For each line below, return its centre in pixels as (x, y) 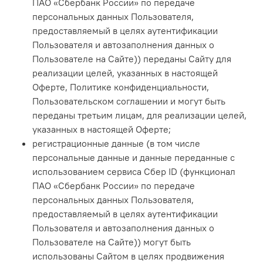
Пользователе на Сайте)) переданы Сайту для (132, 58)
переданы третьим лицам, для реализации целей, (139, 115)
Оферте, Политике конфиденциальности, (121, 87)
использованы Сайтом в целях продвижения (128, 256)
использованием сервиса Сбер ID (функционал (134, 171)
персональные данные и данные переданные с (134, 157)
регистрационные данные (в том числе (116, 143)
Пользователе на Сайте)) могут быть (112, 242)
